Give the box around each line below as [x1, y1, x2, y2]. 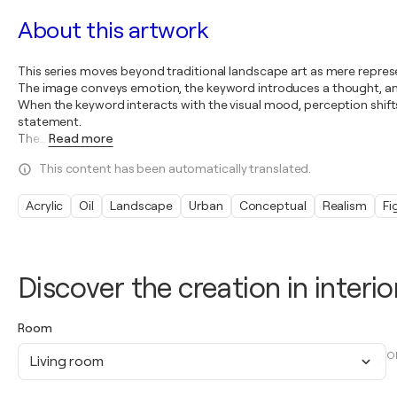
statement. [18, 114, 82, 128]
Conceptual [238, 198, 307, 213]
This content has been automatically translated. [39, 161, 312, 175]
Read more [48, 131, 113, 145]
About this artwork [18, 18, 207, 43]
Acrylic [26, 198, 64, 213]
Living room [29, 353, 104, 370]
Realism [322, 198, 367, 213]
